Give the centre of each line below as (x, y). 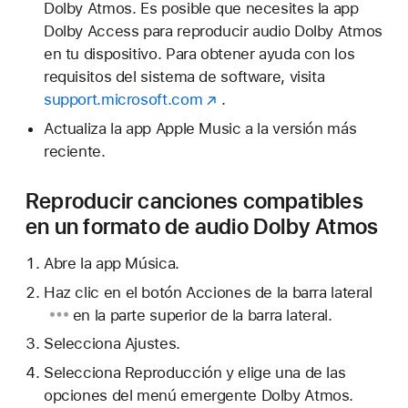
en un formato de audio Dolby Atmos (202, 226)
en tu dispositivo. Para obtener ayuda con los (199, 53)
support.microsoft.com (123, 99)
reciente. (74, 151)
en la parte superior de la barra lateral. (200, 315)
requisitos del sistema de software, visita (184, 76)
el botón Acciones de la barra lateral (249, 292)
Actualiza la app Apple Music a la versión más (200, 128)
